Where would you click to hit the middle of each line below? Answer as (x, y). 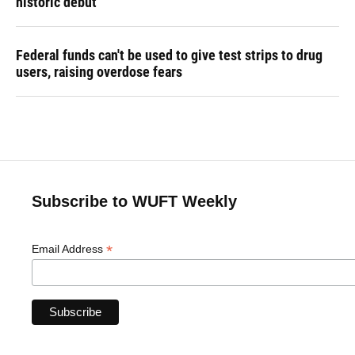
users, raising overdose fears (99, 71)
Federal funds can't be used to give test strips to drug (169, 55)
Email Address (69, 248)
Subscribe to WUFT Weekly (134, 201)
